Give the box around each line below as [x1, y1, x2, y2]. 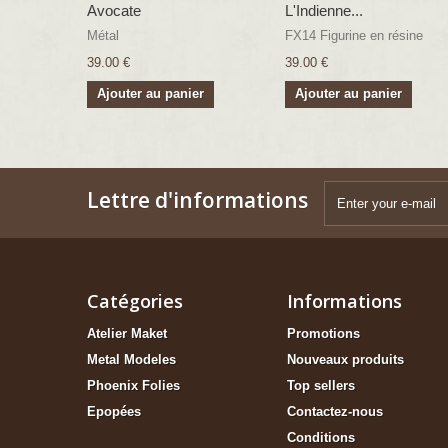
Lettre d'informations [87, 186, 308, 215]
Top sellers [287, 378, 355, 394]
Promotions [287, 326, 360, 342]
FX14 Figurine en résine [285, 28, 423, 44]
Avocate [87, 2, 141, 20]
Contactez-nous [287, 404, 383, 420]
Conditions [287, 430, 355, 446]
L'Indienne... [285, 2, 363, 20]
